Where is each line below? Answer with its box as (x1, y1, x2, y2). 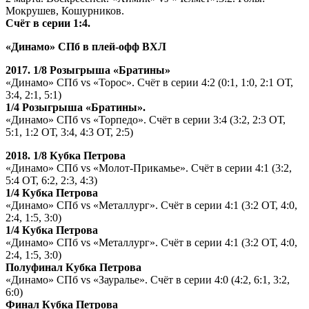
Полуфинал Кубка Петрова (6, 261, 141, 273)
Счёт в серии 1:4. (6, 17, 90, 29)
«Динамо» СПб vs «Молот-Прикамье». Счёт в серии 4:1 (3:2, (6, 161, 292, 174)
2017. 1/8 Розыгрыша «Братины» (6, 63, 170, 76)
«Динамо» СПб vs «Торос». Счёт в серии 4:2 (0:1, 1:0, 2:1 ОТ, (6, 76, 293, 88)
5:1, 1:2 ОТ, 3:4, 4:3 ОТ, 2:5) (6, 126, 133, 138)
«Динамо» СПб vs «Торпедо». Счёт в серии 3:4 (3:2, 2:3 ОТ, (6, 113, 286, 126)
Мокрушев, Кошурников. (6, 4, 124, 17)
